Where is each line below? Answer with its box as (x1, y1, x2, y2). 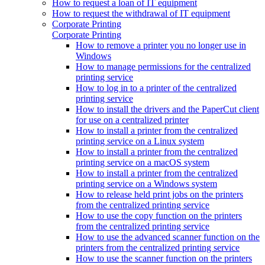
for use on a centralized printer (76, 114, 189, 125)
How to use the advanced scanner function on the (76, 231, 260, 242)
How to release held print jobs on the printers (76, 189, 243, 199)
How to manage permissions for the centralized (76, 61, 251, 72)
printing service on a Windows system (76, 178, 217, 189)
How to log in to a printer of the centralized (76, 82, 237, 93)
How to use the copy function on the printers (76, 210, 242, 221)
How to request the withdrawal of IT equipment (52, 8, 230, 18)
